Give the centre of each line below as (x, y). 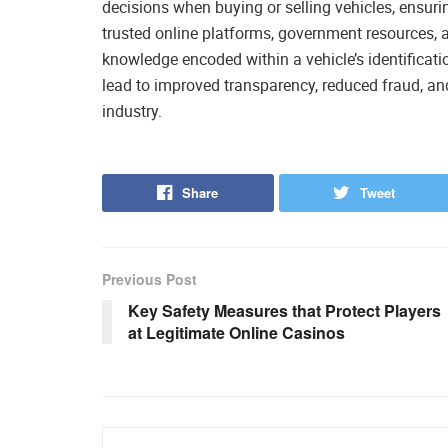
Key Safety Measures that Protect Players (284, 311)
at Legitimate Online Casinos (236, 333)
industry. (132, 111)
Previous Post (149, 279)
